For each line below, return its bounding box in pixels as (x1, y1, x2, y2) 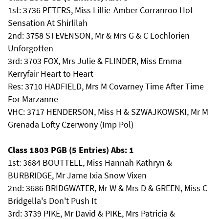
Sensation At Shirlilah (8, 17, 88, 28)
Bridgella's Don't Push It (8, 195, 97, 206)
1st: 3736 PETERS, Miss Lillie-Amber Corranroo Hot (8, 4, 193, 16)
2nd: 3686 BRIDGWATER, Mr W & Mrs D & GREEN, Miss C (8, 182, 207, 194)
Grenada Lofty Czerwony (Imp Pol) (8, 119, 133, 130)
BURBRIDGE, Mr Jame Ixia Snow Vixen (8, 170, 147, 181)
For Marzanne (8, 93, 58, 105)
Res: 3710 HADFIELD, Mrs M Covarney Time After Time (8, 81, 204, 92)
